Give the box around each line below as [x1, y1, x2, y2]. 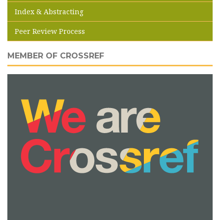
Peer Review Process [15, 26, 85, 36]
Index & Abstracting [15, 6, 83, 16]
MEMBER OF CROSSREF [7, 51, 104, 60]
